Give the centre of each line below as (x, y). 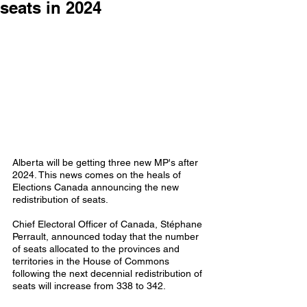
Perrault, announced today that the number (107, 236)
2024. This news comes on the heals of (98, 174)
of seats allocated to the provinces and (97, 248)
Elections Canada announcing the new (97, 187)
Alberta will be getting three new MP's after (107, 162)
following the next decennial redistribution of (109, 273)
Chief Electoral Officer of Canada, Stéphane (109, 224)
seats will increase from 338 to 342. (90, 285)
